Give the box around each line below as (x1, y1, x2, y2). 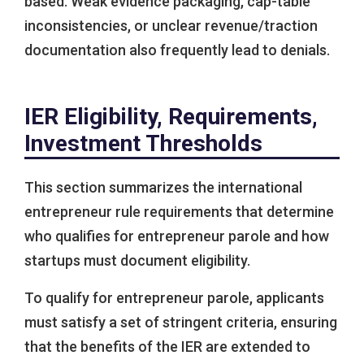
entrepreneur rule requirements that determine (24, 203, 334, 221)
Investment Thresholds (24, 130, 262, 158)
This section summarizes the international (24, 179, 302, 197)
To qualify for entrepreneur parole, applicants (24, 289, 324, 307)
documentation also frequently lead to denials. (24, 41, 330, 59)
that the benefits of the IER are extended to (24, 338, 310, 356)
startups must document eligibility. (24, 252, 250, 270)
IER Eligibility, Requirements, (24, 103, 318, 131)
